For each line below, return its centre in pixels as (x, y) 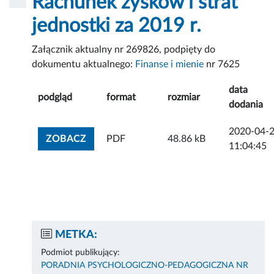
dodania (246, 105)
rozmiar (184, 98)
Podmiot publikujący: (81, 253)
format (121, 98)
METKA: (76, 235)
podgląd (55, 98)
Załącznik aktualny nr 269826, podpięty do (124, 50)
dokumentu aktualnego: (84, 65)
